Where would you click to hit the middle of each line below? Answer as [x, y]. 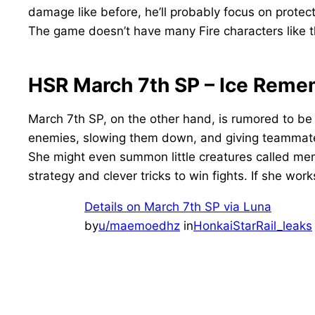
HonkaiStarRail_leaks [253, 225]
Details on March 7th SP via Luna [178, 206]
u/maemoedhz [139, 225]
